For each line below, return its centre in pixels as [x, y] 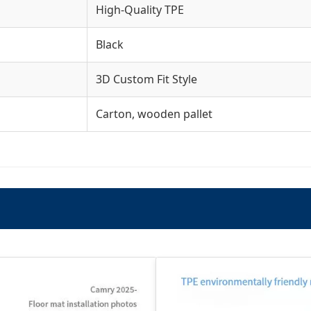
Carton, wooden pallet [154, 114]
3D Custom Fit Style [146, 79]
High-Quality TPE [140, 9]
